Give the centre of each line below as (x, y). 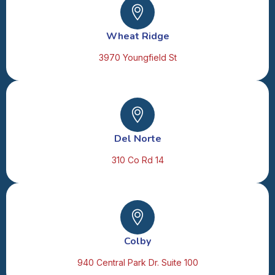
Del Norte (137, 138)
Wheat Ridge (137, 36)
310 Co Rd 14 (137, 160)
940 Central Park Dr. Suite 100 (137, 262)
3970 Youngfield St (137, 57)
